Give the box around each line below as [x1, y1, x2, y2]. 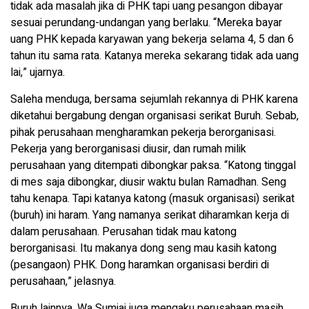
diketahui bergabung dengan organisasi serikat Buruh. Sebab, [10, 108, 299, 125]
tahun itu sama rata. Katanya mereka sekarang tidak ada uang [10, 48, 299, 65]
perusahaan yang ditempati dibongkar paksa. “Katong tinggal [10, 157, 296, 175]
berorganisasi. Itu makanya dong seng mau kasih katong [10, 240, 277, 257]
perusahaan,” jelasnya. [10, 273, 116, 290]
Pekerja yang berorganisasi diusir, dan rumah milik [10, 141, 246, 158]
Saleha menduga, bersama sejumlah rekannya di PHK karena [10, 91, 298, 108]
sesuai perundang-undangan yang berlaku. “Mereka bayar [10, 14, 282, 32]
